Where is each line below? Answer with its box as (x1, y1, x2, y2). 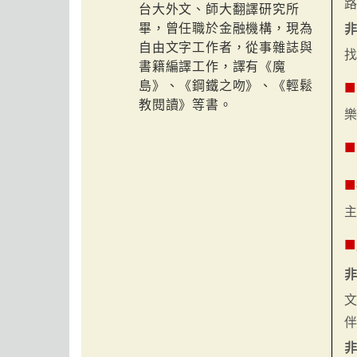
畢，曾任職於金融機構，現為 (139, 22, 313, 36)
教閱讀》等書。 (139, 98, 233, 112)
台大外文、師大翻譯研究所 (139, 2, 300, 17)
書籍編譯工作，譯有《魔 (139, 60, 286, 74)
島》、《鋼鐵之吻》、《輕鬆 (139, 79, 313, 93)
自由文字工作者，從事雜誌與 (139, 41, 313, 55)
